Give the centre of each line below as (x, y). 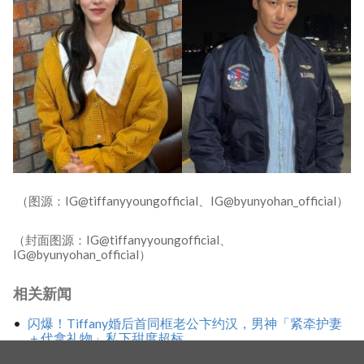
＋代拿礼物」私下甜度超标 (105, 337)
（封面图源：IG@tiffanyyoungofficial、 (122, 240)
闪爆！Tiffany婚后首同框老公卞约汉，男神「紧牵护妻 (184, 323)
